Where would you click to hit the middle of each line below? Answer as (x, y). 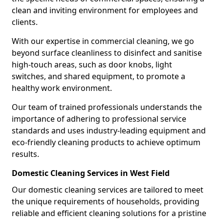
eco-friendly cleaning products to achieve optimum (106, 142)
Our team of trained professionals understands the (107, 107)
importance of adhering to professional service (99, 119)
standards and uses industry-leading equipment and (109, 131)
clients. (25, 22)
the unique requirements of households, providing (106, 201)
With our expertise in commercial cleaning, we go (103, 41)
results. (25, 154)
